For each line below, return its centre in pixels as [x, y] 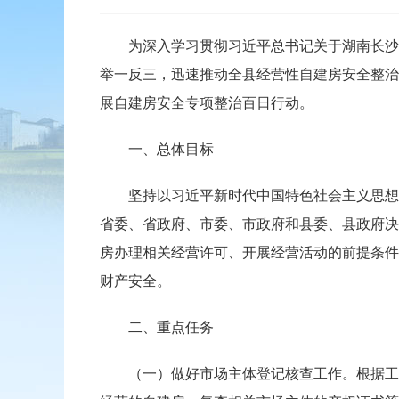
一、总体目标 [157, 149]
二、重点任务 [157, 327]
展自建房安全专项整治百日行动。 [207, 103]
